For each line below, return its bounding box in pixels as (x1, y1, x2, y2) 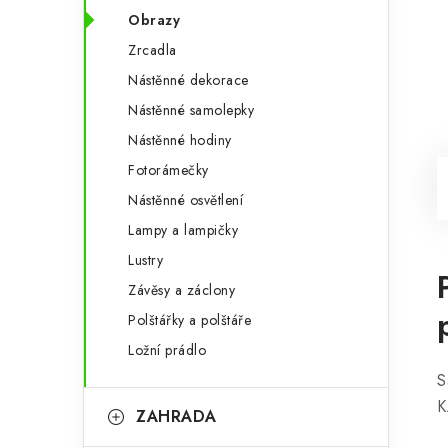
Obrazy (128, 10, 180, 30)
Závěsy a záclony (128, 280, 235, 300)
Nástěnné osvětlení (128, 190, 243, 210)
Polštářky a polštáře (128, 310, 251, 330)
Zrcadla (128, 40, 177, 60)
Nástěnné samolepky (128, 100, 254, 120)
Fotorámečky (128, 160, 209, 180)
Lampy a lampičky (128, 220, 238, 240)
